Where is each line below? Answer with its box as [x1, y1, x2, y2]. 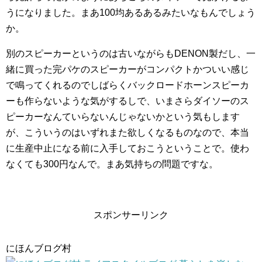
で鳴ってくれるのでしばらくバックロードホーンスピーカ [6, 80, 249, 90]
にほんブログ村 [6, 243, 71, 253]
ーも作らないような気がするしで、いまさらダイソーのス [6, 96, 249, 106]
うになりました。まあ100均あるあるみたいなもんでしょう [6, 8, 256, 18]
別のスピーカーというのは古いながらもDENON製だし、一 [6, 49, 256, 58]
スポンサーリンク [94, 210, 168, 220]
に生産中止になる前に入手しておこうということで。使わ [6, 143, 249, 153]
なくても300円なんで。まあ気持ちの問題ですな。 [6, 159, 218, 169]
